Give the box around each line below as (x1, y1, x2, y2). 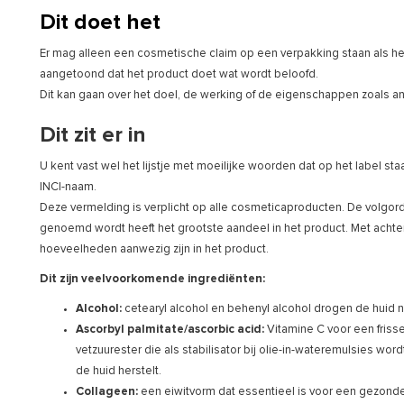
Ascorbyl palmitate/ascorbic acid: (76, 323, 264, 335)
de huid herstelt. (76, 364, 161, 377)
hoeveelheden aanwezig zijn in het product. (40, 243, 269, 255)
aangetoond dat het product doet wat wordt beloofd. (40, 68, 318, 80)
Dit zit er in (40, 124, 145, 146)
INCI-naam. (40, 180, 96, 193)
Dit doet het (40, 11, 161, 33)
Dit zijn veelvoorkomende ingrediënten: (40, 272, 265, 285)
